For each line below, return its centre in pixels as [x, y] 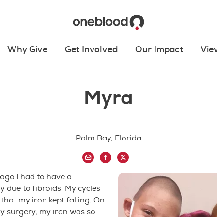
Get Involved [91, 49]
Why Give [27, 49]
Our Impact [159, 49]
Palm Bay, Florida [108, 138]
